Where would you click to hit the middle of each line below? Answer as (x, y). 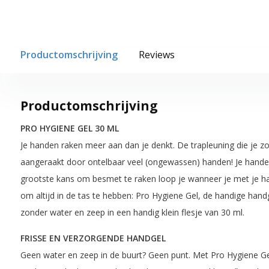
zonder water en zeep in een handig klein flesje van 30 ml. (132, 212)
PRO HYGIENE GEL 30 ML (69, 128)
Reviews (156, 54)
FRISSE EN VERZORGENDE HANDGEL (93, 238)
